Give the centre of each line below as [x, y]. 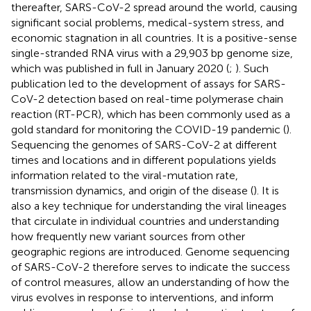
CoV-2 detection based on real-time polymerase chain [147, 99]
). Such [252, 68]
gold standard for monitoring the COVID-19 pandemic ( [149, 129]
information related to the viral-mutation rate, [125, 175]
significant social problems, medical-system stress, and [148, 22]
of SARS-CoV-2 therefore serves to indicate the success [151, 267]
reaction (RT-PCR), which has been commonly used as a [151, 114]
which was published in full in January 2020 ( [120, 68]
